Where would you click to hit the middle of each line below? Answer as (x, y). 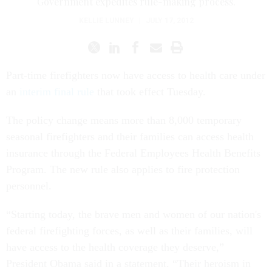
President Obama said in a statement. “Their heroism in (128, 263)
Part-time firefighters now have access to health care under (136, 75)
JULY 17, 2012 (169, 21)
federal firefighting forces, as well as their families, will (129, 231)
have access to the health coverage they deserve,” (115, 247)
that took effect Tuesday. (150, 92)
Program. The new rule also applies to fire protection (123, 169)
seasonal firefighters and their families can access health (130, 137)
